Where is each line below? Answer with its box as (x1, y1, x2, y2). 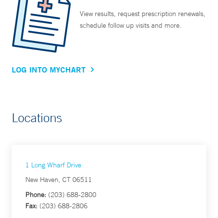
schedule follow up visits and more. (80, 21, 182, 30)
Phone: (25, 190, 46, 200)
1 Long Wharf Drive (25, 161, 81, 170)
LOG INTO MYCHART (12, 64, 86, 75)
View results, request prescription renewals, (80, 9, 205, 18)
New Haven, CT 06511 (25, 175, 92, 184)
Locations (12, 110, 62, 126)
